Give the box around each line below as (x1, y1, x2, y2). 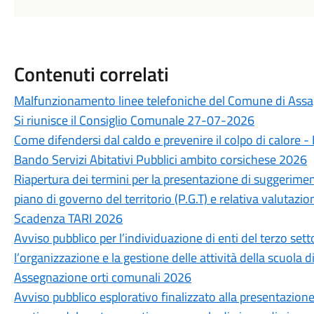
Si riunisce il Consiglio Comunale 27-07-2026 (13, 111, 254, 130)
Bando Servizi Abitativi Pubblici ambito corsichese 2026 (13, 150, 307, 169)
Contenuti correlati (13, 59, 169, 89)
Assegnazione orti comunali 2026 (13, 268, 191, 287)
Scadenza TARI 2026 (13, 209, 123, 228)
